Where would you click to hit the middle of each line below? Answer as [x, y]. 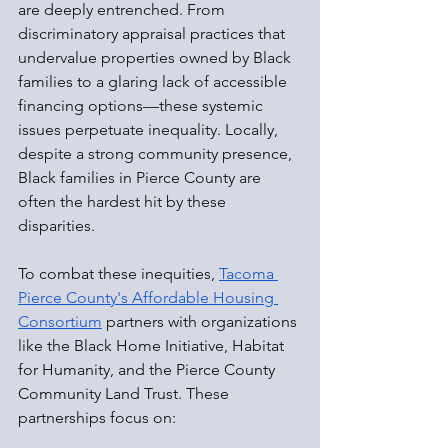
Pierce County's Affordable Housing [148, 298]
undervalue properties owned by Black [156, 58]
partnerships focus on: [97, 418]
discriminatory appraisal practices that [153, 34]
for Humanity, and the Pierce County [148, 370]
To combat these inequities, [118, 274]
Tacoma [248, 274]
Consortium [60, 322]
